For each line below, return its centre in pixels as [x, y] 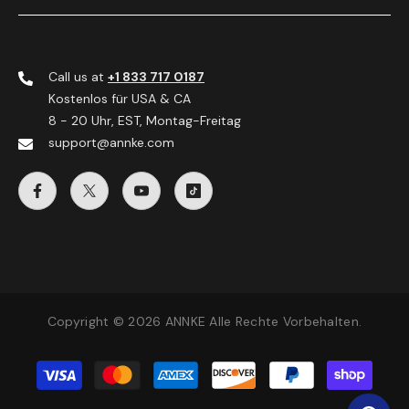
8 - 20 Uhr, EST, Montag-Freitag [145, 121]
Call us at [78, 77]
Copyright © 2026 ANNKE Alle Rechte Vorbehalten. [204, 322]
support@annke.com [111, 143]
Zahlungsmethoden [262, 367]
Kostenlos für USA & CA [120, 99]
